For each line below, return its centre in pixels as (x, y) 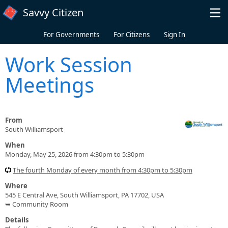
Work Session (69, 64)
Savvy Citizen (53, 12)
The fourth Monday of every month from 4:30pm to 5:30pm (103, 170)
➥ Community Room (37, 204)
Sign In (174, 35)
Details (17, 220)
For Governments (71, 35)
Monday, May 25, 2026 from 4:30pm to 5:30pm (75, 154)
